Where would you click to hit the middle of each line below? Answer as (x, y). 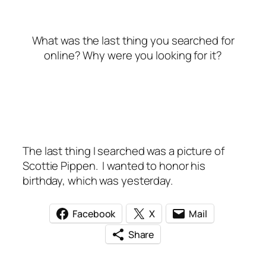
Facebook (94, 213)
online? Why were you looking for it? (133, 55)
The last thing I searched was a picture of (123, 151)
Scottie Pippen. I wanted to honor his (114, 165)
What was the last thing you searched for (133, 40)
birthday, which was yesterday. (98, 180)
